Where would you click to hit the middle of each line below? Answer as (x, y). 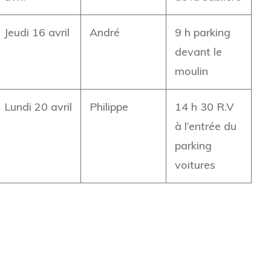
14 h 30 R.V (204, 107)
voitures (195, 165)
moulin (191, 71)
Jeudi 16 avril (37, 32)
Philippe (109, 107)
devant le (198, 52)
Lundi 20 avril (38, 107)
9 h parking (202, 32)
